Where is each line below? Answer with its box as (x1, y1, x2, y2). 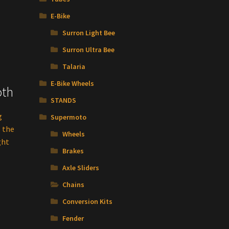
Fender (62, 214, 84, 223)
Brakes (62, 146, 84, 156)
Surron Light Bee (62, 28, 115, 38)
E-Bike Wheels (51, 79, 95, 88)
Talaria (62, 62, 85, 72)
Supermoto (51, 112, 87, 122)
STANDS (51, 96, 77, 105)
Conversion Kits (62, 197, 112, 207)
